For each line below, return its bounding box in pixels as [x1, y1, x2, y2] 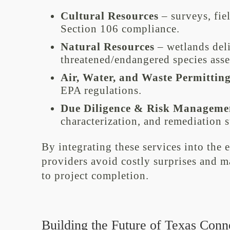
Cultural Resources [60, 10, 159, 22]
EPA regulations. [60, 84, 142, 97]
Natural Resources [60, 41, 155, 53]
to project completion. [41, 169, 149, 182]
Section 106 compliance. [60, 23, 180, 35]
